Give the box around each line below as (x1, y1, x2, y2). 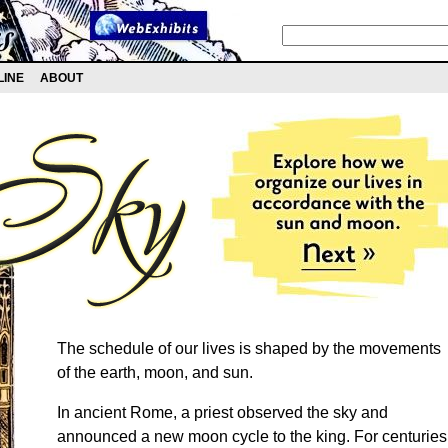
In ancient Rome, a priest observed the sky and (57, 403, 388, 422)
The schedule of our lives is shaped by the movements (57, 339, 441, 358)
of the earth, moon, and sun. (57, 363, 253, 382)
